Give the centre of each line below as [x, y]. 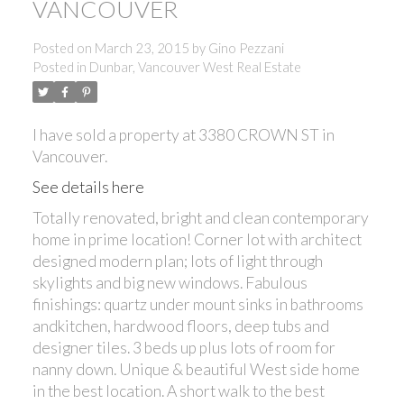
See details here [88, 187]
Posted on [63, 48]
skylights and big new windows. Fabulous [170, 282]
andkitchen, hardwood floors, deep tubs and [180, 326]
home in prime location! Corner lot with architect [197, 239]
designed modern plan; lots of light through [177, 261]
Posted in [59, 67]
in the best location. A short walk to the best [178, 390]
